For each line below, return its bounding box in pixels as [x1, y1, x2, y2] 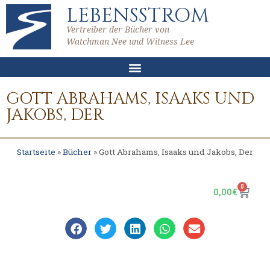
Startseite [17, 146, 55, 157]
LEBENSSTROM [66, 2, 209, 29]
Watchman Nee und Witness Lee [66, 36, 194, 47]
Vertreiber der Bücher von [66, 24, 169, 35]
